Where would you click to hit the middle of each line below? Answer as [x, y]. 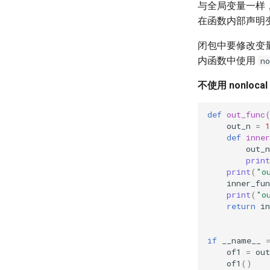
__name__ [241, 240]
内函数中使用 [228, 61]
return [241, 206]
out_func [246, 114]
